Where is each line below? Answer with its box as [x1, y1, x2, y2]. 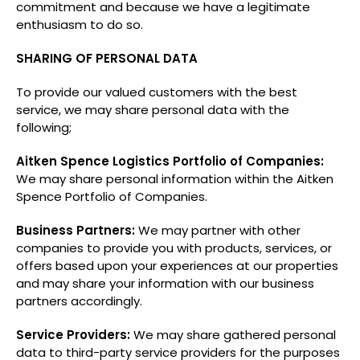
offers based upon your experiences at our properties [16, 257, 338, 274]
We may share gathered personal [130, 326, 336, 343]
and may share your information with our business [16, 275, 314, 292]
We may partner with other [135, 222, 301, 239]
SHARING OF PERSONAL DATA [16, 50, 198, 67]
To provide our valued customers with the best [16, 84, 297, 100]
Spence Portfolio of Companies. [16, 188, 207, 205]
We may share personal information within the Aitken [16, 170, 333, 187]
